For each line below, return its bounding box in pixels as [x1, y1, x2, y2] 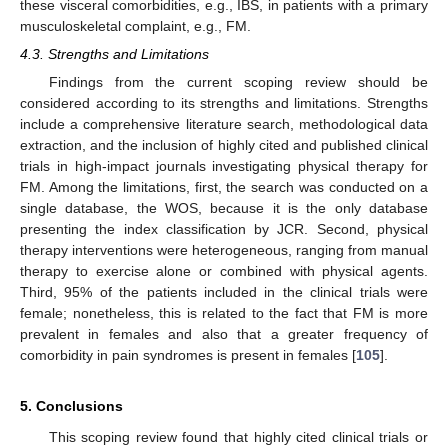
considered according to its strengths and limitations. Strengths [20, 95, 428, 112]
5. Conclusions [20, 398, 123, 415]
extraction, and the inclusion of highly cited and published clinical [20, 137, 428, 154]
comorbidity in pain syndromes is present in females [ [20, 347, 356, 364]
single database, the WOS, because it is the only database [20, 200, 428, 217]
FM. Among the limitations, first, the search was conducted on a [20, 179, 428, 196]
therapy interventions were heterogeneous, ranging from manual [20, 242, 428, 259]
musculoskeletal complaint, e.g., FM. [20, 17, 251, 34]
